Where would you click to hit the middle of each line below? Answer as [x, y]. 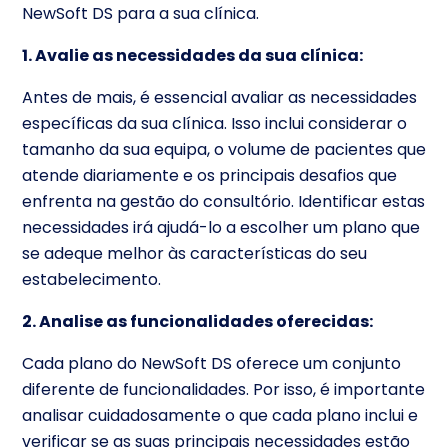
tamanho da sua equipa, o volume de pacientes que [224, 149]
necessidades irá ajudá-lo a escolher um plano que [221, 227]
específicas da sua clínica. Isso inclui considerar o [214, 123]
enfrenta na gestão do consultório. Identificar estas [223, 201]
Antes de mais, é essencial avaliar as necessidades [219, 97]
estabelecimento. [91, 279]
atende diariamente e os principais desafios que [209, 175]
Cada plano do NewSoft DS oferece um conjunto [211, 363]
